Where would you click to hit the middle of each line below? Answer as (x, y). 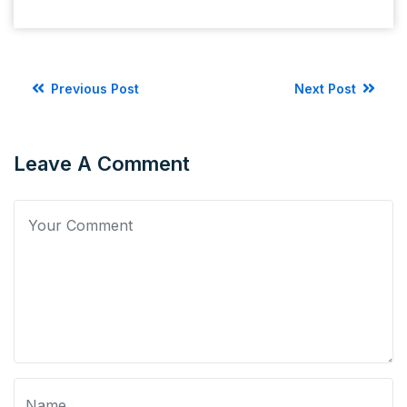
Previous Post (93, 89)
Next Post (327, 89)
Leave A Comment (102, 164)
